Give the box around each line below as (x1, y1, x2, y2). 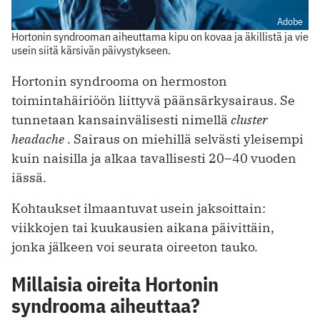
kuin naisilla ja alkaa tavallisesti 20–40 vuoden (11, 150, 296, 167)
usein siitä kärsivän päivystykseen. (11, 43, 171, 58)
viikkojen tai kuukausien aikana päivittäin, (11, 219, 274, 236)
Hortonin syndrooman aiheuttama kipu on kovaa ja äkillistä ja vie (11, 29, 309, 44)
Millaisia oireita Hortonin (11, 271, 219, 298)
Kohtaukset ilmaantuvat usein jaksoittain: (11, 200, 266, 217)
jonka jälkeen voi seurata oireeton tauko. (11, 239, 258, 256)
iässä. (11, 169, 46, 186)
